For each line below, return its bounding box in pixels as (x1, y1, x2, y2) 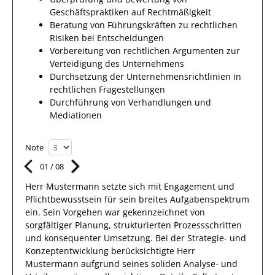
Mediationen (50, 109, 102, 121)
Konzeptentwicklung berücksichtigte (25, 245, 177, 257)
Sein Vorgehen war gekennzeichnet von (43, 206, 205, 218)
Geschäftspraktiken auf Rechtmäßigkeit (50, 6, 211, 18)
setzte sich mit (99, 180, 164, 192)
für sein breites (102, 193, 170, 205)
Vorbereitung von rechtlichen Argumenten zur (50, 45, 240, 56)
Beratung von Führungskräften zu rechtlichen (50, 19, 238, 31)
